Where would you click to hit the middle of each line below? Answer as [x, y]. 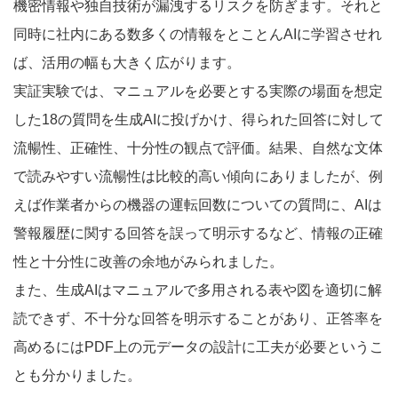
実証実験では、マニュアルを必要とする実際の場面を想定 [198, 92]
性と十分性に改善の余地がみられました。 [148, 262]
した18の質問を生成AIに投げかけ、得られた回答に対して [199, 120]
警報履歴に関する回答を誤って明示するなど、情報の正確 [198, 234]
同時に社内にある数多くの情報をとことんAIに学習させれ [198, 35]
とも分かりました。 [77, 376]
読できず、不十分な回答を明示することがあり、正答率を [198, 319]
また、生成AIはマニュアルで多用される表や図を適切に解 [198, 291]
